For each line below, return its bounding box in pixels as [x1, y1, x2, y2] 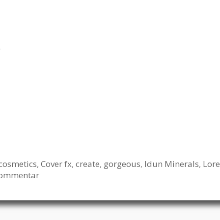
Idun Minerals [144, 158, 199, 170]
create [76, 158, 100, 170]
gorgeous [104, 158, 140, 170]
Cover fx [41, 158, 72, 170]
